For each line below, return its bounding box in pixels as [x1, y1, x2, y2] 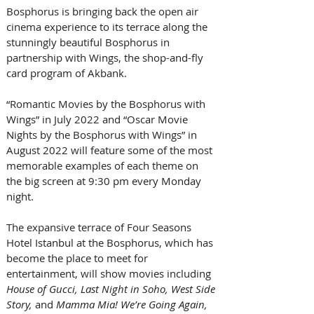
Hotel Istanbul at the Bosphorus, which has [6, 235, 216, 250]
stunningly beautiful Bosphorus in [6, 34, 172, 49]
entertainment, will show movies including [6, 266, 211, 280]
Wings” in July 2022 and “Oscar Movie [6, 111, 191, 126]
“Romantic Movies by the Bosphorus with [6, 96, 208, 111]
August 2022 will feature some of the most [6, 142, 215, 157]
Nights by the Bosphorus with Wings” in [6, 127, 200, 142]
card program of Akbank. [6, 65, 130, 80]
